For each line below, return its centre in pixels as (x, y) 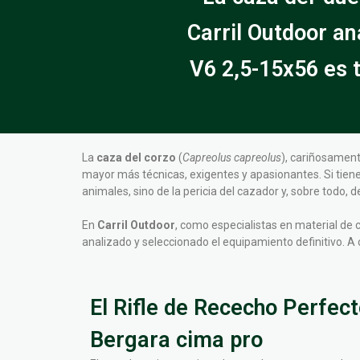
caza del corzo (136, 157)
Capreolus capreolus (232, 157)
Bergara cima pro (176, 340)
